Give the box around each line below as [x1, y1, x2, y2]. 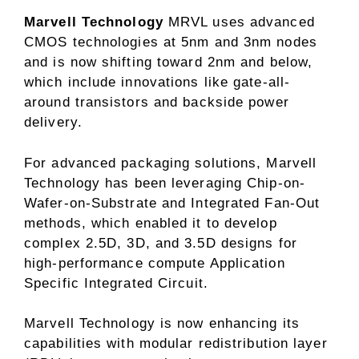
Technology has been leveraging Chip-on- [24, 175, 305, 191]
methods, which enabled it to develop [24, 215, 277, 231]
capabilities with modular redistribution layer [24, 336, 328, 352]
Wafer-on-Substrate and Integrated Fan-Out [24, 195, 321, 211]
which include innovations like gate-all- [24, 75, 291, 91]
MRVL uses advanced [163, 14, 315, 30]
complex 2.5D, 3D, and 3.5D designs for [24, 235, 297, 251]
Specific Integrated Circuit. [24, 275, 208, 291]
